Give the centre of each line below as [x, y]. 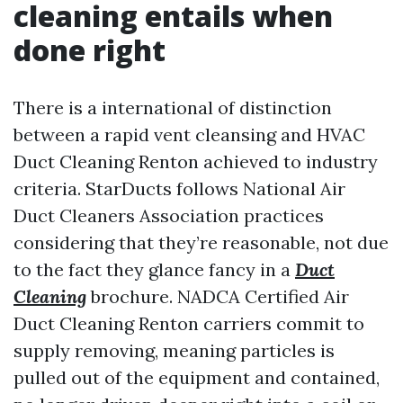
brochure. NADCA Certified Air [218, 296]
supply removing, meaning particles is [174, 350]
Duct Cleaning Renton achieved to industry [196, 161]
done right [90, 50]
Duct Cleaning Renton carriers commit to [189, 323]
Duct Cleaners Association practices [169, 215]
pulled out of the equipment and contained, [197, 377]
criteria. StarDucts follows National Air [179, 188]
